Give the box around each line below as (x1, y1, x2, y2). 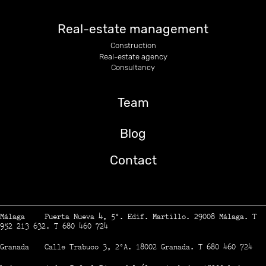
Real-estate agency (99, 52, 167, 61)
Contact (109, 152, 157, 167)
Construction (110, 41, 156, 50)
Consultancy (111, 63, 155, 72)
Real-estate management (58, 21, 208, 36)
